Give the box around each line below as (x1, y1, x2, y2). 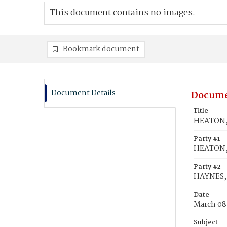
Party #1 (194, 134, 220, 144)
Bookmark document (63, 43, 139, 55)
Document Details (51, 87, 116, 99)
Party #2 (194, 162, 221, 172)
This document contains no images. (50, 6, 195, 20)
